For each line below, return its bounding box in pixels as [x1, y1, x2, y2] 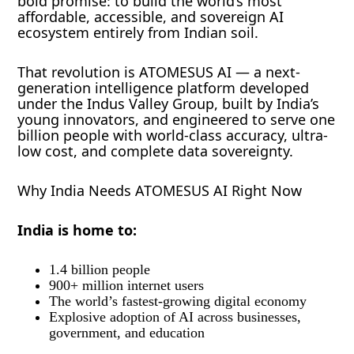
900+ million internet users [49, 277, 205, 294]
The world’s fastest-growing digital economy [49, 293, 307, 310]
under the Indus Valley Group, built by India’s [17, 94, 320, 114]
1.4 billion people [49, 262, 151, 278]
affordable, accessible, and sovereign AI [17, 7, 284, 27]
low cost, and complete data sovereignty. [17, 141, 294, 161]
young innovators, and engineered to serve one [17, 110, 336, 130]
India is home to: [17, 220, 137, 240]
